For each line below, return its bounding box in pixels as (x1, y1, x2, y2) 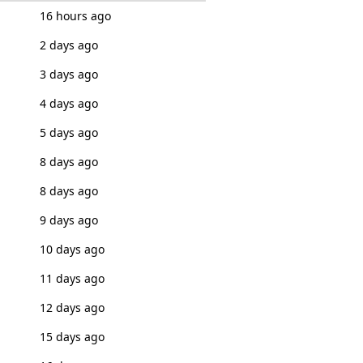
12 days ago (39, 300, 105, 315)
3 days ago (39, 66, 98, 82)
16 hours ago (39, 8, 111, 23)
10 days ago (39, 241, 105, 257)
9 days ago (39, 212, 98, 228)
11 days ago (39, 271, 105, 286)
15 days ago (39, 329, 105, 344)
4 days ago (39, 96, 98, 111)
